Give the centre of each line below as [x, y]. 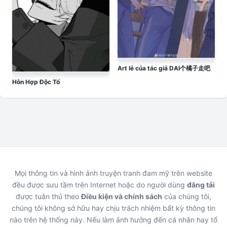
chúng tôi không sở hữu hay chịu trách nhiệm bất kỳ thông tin [113, 208]
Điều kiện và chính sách [122, 196]
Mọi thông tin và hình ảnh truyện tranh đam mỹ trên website [113, 173]
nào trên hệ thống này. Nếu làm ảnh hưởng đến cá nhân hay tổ [113, 219]
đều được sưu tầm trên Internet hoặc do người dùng [100, 184]
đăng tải [201, 184]
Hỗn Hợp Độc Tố [36, 82]
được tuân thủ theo [48, 196]
